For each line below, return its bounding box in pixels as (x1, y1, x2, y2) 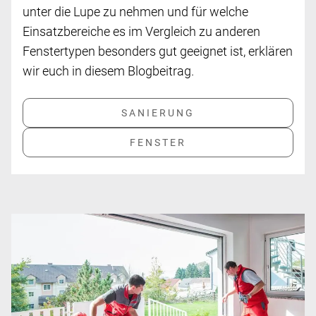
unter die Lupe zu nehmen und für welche (23, 4, 248, 20)
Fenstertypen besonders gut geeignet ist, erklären (23, 44, 293, 59)
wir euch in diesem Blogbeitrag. (23, 63, 194, 79)
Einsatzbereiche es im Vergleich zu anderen (23, 24, 260, 39)
